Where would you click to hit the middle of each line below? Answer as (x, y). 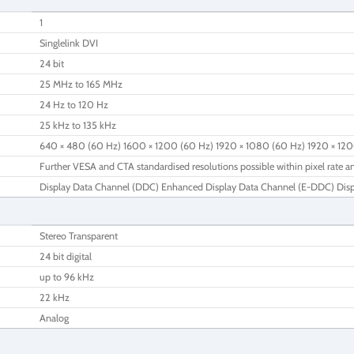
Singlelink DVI (69, 43)
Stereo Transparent (79, 235)
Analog (54, 318)
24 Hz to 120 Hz (74, 104)
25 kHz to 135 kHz (78, 125)
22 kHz (55, 297)
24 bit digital (66, 256)
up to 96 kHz (67, 277)
